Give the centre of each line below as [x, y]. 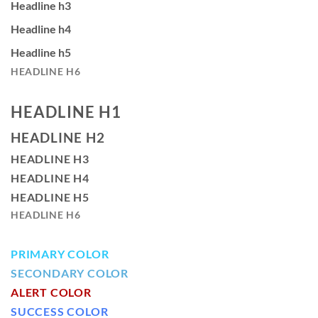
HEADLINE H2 [58, 137]
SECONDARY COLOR [70, 273]
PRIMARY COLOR [60, 254]
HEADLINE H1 [66, 111]
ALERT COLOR [51, 292]
